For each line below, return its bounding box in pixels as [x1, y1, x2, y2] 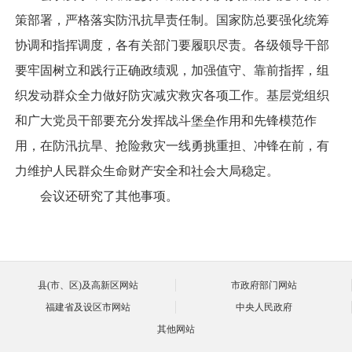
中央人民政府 [236, 301, 292, 313]
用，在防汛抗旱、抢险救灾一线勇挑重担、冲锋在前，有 [15, 139, 329, 153]
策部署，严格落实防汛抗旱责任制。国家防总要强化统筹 [15, 13, 329, 27]
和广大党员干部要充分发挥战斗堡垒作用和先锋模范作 [15, 114, 317, 128]
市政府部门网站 [231, 279, 297, 291]
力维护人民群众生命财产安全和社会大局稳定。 [15, 164, 279, 178]
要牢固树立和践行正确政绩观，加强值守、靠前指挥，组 [15, 64, 329, 78]
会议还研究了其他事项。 [15, 189, 178, 203]
